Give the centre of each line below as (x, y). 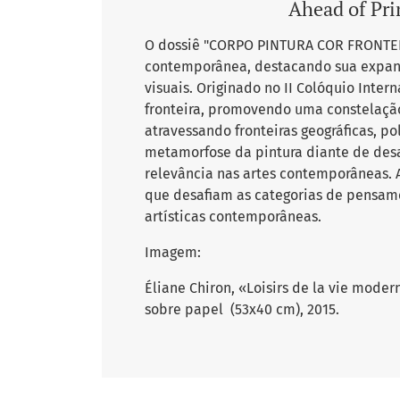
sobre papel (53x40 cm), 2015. (242, 309)
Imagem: (173, 252)
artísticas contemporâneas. (233, 217)
